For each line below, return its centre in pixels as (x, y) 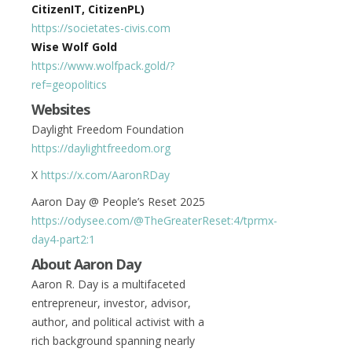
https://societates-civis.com (101, 28)
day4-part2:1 (63, 239)
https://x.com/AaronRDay (105, 175)
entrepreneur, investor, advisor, (111, 303)
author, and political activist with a (118, 322)
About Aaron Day (86, 264)
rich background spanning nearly (113, 341)
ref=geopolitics (69, 84)
